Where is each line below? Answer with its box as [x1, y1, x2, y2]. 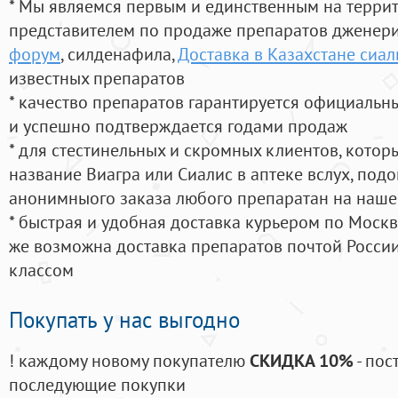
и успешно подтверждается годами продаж [9, 114, 347, 139]
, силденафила [60, 42, 171, 67]
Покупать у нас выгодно [9, 306, 240, 335]
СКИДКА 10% [250, 348, 354, 373]
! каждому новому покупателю [9, 348, 250, 373]
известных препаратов [9, 66, 185, 91]
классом [9, 258, 74, 283]
